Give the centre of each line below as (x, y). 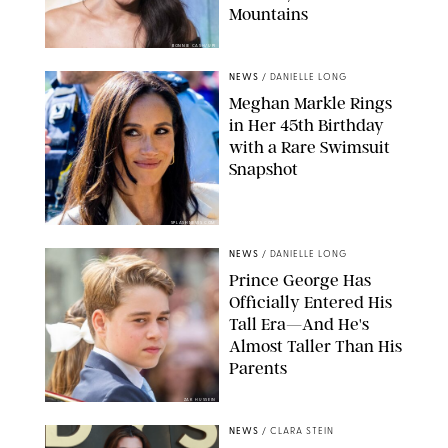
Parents (258, 367)
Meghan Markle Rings (310, 102)
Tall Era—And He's (299, 323)
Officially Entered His (310, 301)
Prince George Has (300, 279)
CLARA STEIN (302, 431)
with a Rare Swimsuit (309, 146)
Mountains (268, 13)
